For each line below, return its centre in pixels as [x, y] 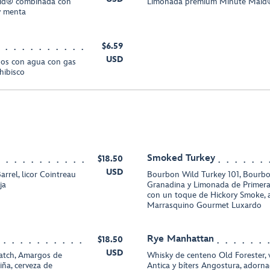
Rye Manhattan [181, 239]
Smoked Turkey [181, 158]
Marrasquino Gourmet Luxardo [204, 205]
